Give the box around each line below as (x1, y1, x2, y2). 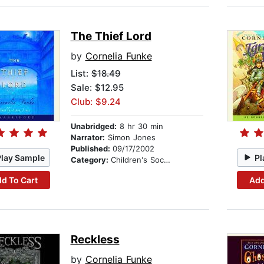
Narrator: (70, 133, 105, 143)
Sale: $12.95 (70, 82, 124, 94)
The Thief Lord (70, 29, 151, 44)
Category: (70, 155, 111, 165)
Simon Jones (104, 133, 156, 143)
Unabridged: (70, 121, 117, 131)
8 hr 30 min (116, 121, 163, 131)
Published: (70, 144, 113, 154)
